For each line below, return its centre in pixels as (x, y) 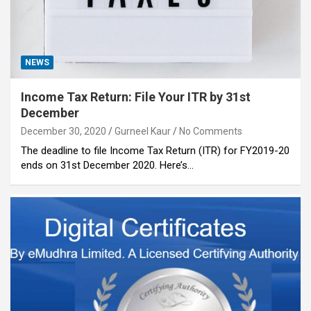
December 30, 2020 (64, 131)
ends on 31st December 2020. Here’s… (107, 165)
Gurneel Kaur (143, 131)
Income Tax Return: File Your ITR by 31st (136, 96)
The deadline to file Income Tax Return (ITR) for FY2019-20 (155, 150)
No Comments (211, 131)
